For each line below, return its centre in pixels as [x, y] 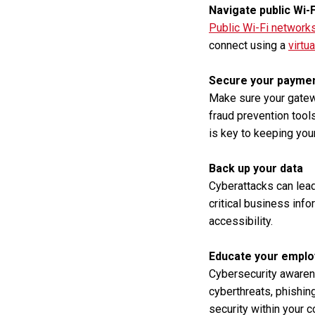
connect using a [249, 45]
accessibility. [241, 221]
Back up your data [256, 168]
